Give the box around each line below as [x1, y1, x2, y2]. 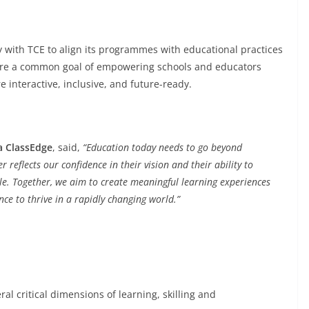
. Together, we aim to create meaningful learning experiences [7, 175, 270, 188]
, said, [52, 141, 83, 154]
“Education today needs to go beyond [83, 141, 242, 154]
